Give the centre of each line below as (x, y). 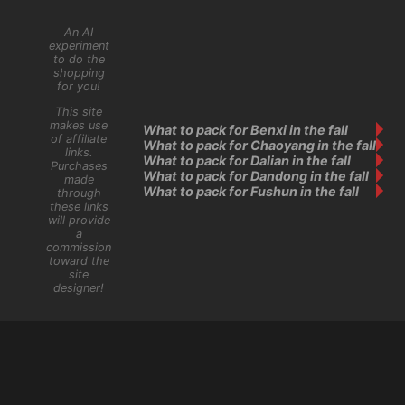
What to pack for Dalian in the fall (247, 160)
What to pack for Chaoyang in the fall (259, 145)
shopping (79, 73)
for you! (79, 87)
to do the (79, 60)
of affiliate (79, 139)
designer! (79, 288)
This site (79, 112)
